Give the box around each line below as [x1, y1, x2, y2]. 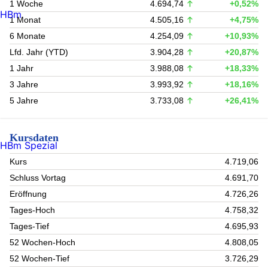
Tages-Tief [10, 221, 49, 231]
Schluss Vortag [10, 172, 66, 182]
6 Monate [10, 31, 45, 41]
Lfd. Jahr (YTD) [10, 47, 68, 57]
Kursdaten [10, 131, 59, 144]
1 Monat [10, 15, 41, 25]
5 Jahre [10, 96, 38, 106]
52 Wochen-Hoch [10, 237, 75, 247]
